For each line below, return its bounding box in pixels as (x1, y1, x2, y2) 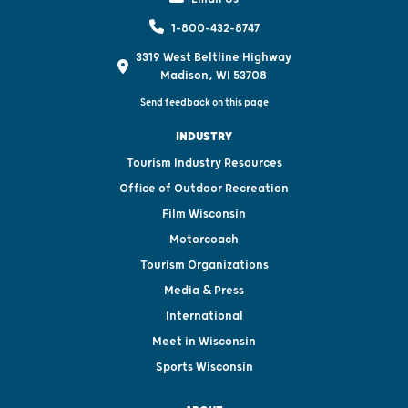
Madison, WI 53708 (159, 67, 267, 83)
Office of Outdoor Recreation (119, 180, 289, 196)
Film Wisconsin (162, 206, 246, 221)
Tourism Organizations (139, 257, 269, 272)
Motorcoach (169, 231, 239, 247)
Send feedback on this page (139, 96, 269, 108)
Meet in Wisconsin (152, 333, 256, 349)
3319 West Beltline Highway (135, 49, 291, 65)
